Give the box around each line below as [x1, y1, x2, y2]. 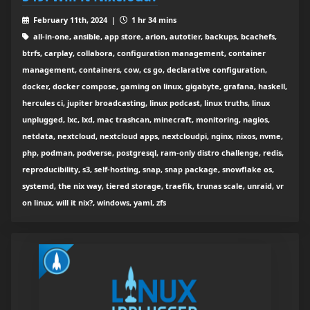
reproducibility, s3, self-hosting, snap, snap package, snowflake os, [22, 164, 274, 175]
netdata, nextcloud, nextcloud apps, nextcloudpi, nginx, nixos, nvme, [22, 131, 283, 142]
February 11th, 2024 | [30, 15, 120, 26]
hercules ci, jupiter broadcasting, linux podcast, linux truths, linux [22, 98, 270, 109]
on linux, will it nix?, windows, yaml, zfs [22, 197, 166, 208]
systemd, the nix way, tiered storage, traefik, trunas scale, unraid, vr [22, 181, 284, 192]
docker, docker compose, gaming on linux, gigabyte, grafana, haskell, [22, 81, 287, 92]
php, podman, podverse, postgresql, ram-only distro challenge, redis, [22, 147, 284, 158]
